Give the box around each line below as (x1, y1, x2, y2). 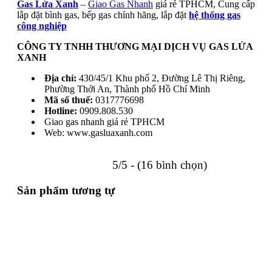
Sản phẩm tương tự (17, 183, 115, 197)
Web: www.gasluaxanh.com (44, 127, 152, 138)
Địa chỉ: (44, 72, 76, 83)
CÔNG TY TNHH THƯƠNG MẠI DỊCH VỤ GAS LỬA (17, 41, 253, 52)
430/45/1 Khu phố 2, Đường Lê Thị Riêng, (76, 72, 245, 83)
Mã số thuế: (44, 94, 93, 105)
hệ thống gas (189, 9, 240, 20)
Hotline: (44, 105, 77, 116)
